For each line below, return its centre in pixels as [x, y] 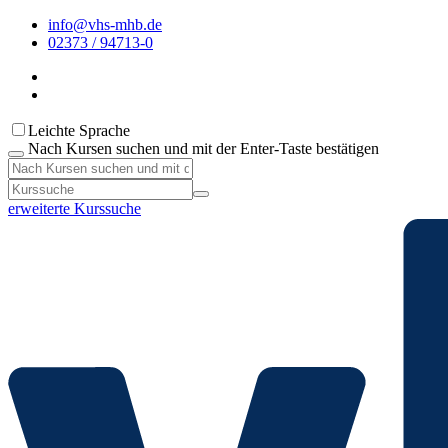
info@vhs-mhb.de [105, 24]
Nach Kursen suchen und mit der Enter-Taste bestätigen [203, 148]
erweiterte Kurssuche [74, 208]
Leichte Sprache [79, 130]
